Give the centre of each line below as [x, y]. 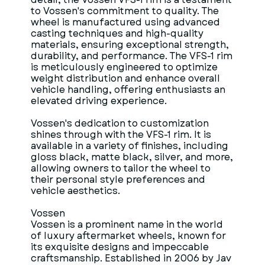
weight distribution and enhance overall [125, 78]
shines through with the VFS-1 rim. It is [121, 135]
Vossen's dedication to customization [120, 123]
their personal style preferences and [118, 180]
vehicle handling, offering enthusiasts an [128, 90]
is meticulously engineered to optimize [124, 67]
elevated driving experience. [99, 101]
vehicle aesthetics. [75, 191]
